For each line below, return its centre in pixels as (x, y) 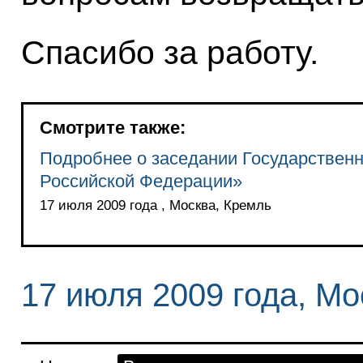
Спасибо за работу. (169, 53)
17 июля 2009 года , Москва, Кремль (155, 206)
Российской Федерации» (141, 181)
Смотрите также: (112, 128)
